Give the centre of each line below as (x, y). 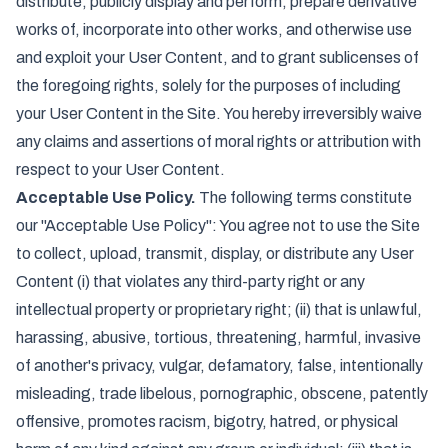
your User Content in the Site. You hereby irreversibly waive (219, 113)
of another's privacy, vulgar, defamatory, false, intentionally (219, 365)
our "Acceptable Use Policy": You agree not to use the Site (218, 225)
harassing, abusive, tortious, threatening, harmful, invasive (218, 337)
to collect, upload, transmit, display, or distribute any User (215, 253)
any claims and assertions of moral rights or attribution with (218, 141)
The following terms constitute (304, 197)
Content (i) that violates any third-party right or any (190, 281)
